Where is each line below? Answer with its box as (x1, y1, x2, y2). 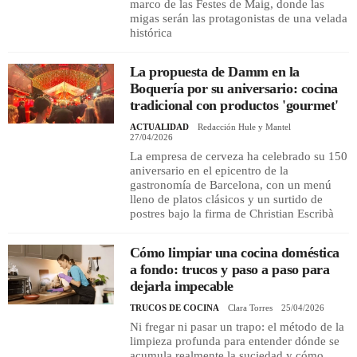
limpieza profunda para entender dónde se (129, 334, 339, 347)
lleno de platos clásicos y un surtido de (129, 192, 323, 206)
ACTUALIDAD (129, 121, 189, 131)
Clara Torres (227, 302, 273, 312)
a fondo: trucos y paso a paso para (129, 261, 330, 277)
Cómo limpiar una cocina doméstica (129, 244, 339, 261)
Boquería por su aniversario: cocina (129, 80, 338, 96)
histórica (129, 25, 172, 39)
